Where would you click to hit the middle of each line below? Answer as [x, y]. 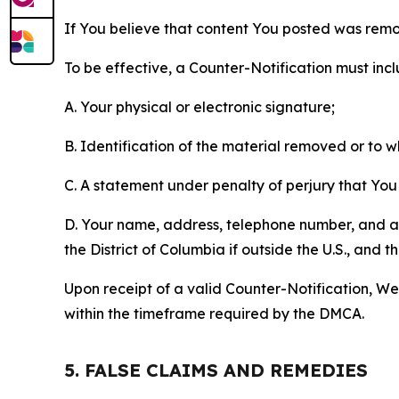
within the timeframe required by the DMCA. [214, 313]
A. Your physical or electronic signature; [199, 107]
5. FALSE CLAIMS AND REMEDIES [216, 370]
